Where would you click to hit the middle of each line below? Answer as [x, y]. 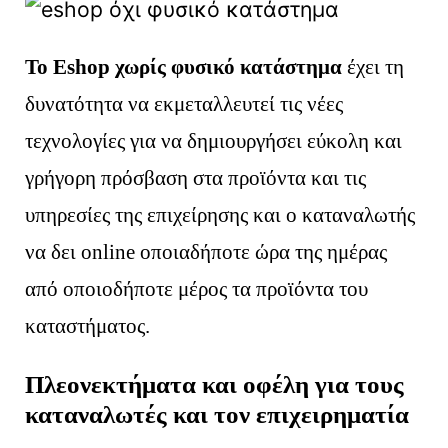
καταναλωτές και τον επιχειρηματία [217, 415]
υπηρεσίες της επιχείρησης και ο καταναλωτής [220, 215]
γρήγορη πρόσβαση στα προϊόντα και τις [196, 178]
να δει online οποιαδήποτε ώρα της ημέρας [206, 252]
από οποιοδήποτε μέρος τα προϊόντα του [197, 289]
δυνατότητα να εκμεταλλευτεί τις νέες [184, 104]
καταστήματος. [88, 326]
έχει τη [373, 67]
